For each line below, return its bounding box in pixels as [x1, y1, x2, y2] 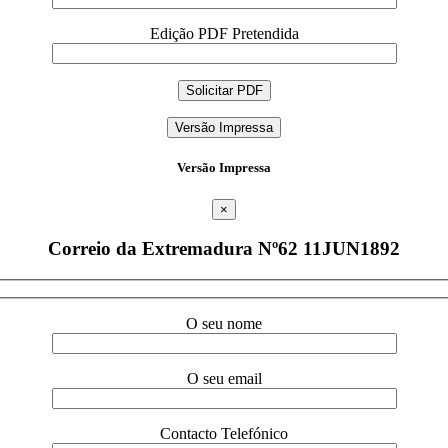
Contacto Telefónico [160, 424, 288, 442]
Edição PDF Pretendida [149, 25, 299, 43]
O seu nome [186, 314, 262, 332]
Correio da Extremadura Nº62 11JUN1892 [48, 238, 400, 260]
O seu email [186, 369, 262, 387]
